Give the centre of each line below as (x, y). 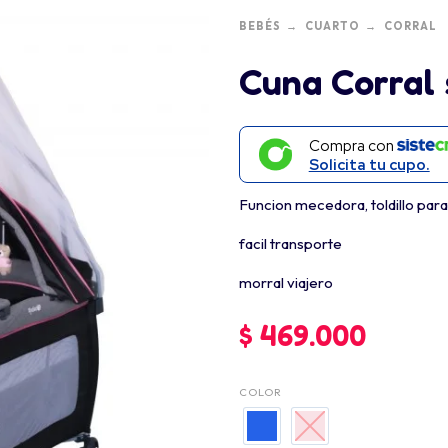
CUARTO (332, 25)
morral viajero (286, 283)
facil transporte (290, 244)
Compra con (352, 145)
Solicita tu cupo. (369, 164)
